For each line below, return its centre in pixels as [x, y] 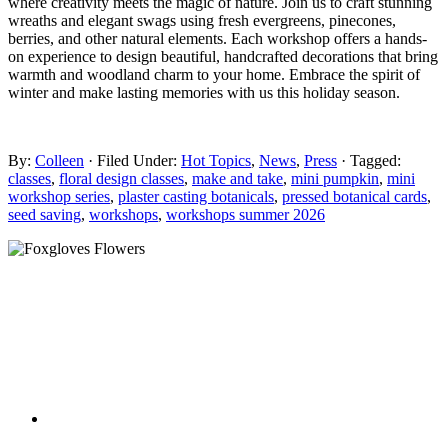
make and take [237, 178]
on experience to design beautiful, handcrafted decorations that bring [223, 56]
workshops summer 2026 [245, 214]
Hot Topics [216, 160]
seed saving [44, 214]
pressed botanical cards [354, 196]
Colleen [59, 160]
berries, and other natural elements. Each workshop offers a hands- [217, 38]
